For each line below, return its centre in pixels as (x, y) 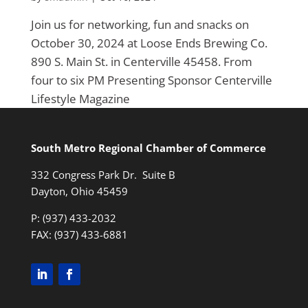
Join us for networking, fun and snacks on (140, 24)
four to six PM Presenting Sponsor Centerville (151, 80)
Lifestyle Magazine (80, 99)
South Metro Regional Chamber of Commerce (148, 148)
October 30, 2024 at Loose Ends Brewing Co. (149, 43)
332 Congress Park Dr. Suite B (103, 175)
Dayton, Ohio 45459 (79, 191)
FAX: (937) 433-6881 (79, 234)
